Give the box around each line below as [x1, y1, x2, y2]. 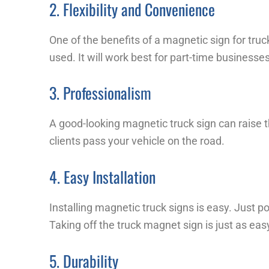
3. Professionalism [49, 81, 151, 105]
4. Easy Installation [49, 165, 156, 189]
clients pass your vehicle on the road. [49, 134, 225, 148]
